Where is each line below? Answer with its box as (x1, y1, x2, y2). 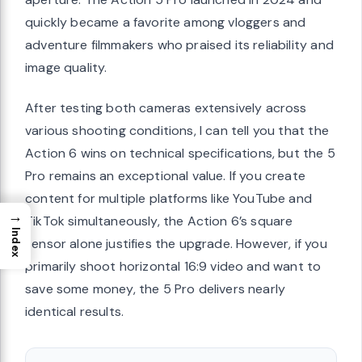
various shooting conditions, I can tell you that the (25, 121, 329, 139)
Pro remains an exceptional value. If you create (25, 166, 305, 184)
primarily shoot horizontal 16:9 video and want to (25, 257, 322, 275)
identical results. (25, 302, 124, 320)
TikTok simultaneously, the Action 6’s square (25, 212, 293, 229)
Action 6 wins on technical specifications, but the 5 (25, 144, 335, 162)
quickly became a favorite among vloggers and (25, 13, 306, 31)
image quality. (25, 58, 107, 76)
